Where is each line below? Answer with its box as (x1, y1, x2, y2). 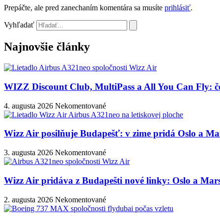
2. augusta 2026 (4, 195, 55, 204)
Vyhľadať (4, 21, 34, 29)
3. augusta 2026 (4, 148, 55, 157)
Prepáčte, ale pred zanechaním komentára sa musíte (4, 3, 165, 12)
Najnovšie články (4, 40, 90, 54)
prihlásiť (165, 3, 191, 12)
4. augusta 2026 (4, 101, 55, 110)
